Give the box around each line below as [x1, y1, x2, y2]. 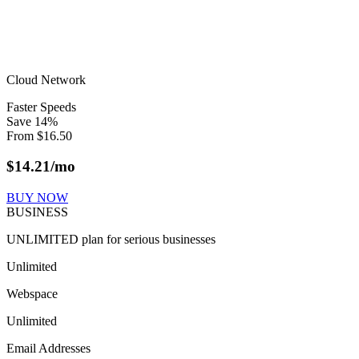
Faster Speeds [6, 99, 76, 114]
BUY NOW [6, 191, 68, 205]
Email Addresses [6, 341, 91, 356]
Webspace [6, 287, 58, 301]
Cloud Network [6, 72, 86, 87]
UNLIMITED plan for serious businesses [6, 232, 216, 247]
